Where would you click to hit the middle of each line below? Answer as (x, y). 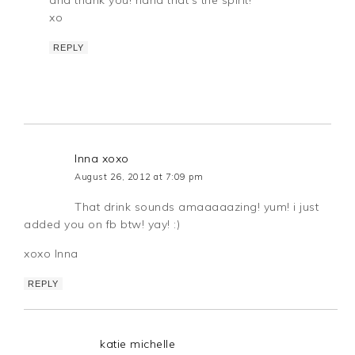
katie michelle (138, 344)
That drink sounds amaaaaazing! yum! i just (197, 206)
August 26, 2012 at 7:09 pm (139, 176)
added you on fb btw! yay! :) (102, 224)
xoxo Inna (51, 253)
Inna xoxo (102, 158)
